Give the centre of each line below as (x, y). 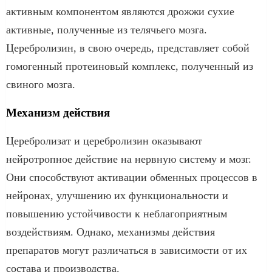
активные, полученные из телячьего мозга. (107, 29)
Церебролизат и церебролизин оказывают (104, 141)
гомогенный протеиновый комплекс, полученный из (130, 66)
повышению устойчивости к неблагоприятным (117, 213)
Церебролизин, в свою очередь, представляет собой (128, 48)
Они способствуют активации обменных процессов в (132, 177)
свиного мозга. (41, 84)
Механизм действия (58, 112)
